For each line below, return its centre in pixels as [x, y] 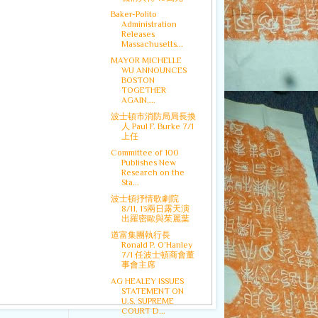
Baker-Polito [133, 15]
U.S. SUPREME [147, 301]
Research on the [153, 173]
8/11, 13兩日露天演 [155, 209]
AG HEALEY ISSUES [147, 281]
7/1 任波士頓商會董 [158, 255]
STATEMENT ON [152, 291]
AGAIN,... [138, 100]
